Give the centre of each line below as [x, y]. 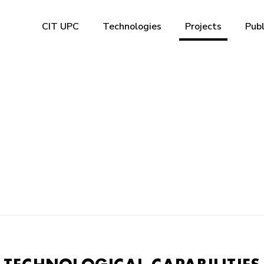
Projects [203, 27]
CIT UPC [60, 27]
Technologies [132, 27]
